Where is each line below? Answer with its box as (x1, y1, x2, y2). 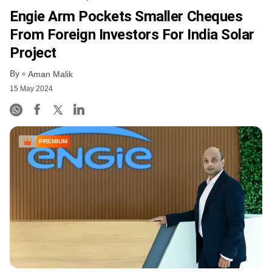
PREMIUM (39, 138, 67, 145)
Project (10, 44, 56, 61)
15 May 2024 (10, 84, 53, 93)
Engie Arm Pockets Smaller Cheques (10, 7, 243, 25)
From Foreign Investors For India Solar (10, 25, 254, 43)
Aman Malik (28, 69, 73, 80)
